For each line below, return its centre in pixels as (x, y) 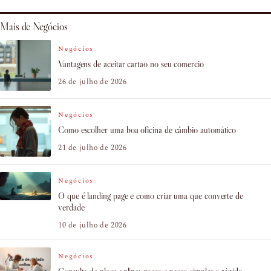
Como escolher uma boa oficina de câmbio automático (147, 129)
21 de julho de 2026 (93, 148)
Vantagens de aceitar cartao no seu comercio (131, 64)
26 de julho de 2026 (93, 82)
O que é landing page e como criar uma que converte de (151, 195)
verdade (71, 207)
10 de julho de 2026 (93, 225)
